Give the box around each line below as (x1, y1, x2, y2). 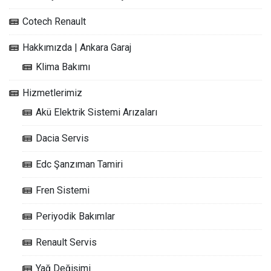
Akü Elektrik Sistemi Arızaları (36, 106, 157, 118)
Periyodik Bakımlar (36, 210, 115, 222)
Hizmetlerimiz (22, 87, 82, 99)
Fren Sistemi (36, 184, 90, 196)
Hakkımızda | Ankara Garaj (22, 41, 131, 53)
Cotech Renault (22, 15, 86, 27)
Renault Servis (36, 236, 97, 248)
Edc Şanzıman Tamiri (36, 158, 123, 170)
